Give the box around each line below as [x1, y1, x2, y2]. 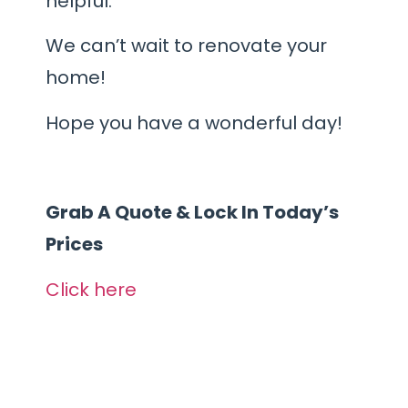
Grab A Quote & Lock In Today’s [46, 199, 339, 226]
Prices [46, 231, 103, 258]
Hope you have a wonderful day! [46, 109, 342, 136]
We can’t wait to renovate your [46, 33, 327, 59]
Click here [46, 276, 137, 302]
